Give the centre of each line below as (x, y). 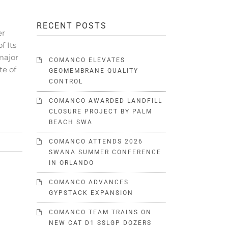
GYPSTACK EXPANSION (91, 193)
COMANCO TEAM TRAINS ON (101, 212)
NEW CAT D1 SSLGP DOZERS (101, 223)
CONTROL (66, 81)
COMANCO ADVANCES (89, 182)
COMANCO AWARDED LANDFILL (106, 101)
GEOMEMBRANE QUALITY (94, 71)
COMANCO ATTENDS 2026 (96, 141)
